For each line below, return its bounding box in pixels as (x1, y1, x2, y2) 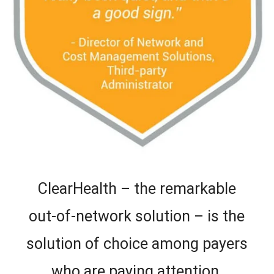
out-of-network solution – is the (29, 207, 245, 226)
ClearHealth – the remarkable (37, 180, 236, 198)
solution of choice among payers (26, 235, 248, 253)
